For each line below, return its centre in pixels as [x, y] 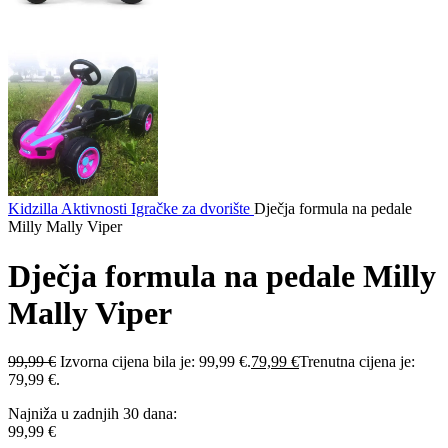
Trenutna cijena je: [357, 362]
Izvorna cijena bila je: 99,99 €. [155, 362]
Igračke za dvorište [192, 209]
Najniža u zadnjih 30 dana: [92, 414]
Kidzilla [34, 209]
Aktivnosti [96, 209]
